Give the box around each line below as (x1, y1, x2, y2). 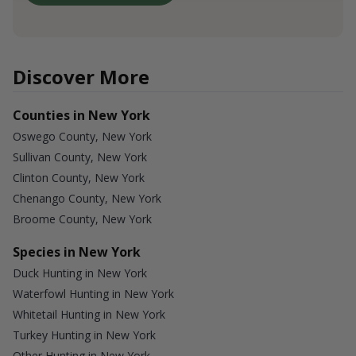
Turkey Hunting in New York (13, 327, 156, 343)
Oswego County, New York (13, 129, 152, 145)
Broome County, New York (13, 211, 152, 227)
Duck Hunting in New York (13, 265, 147, 281)
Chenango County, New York (13, 191, 161, 207)
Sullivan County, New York (13, 149, 147, 165)
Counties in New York (13, 106, 150, 125)
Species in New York (13, 243, 141, 261)
